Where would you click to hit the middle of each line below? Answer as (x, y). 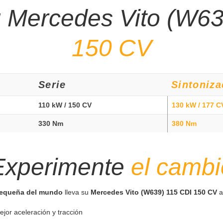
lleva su (77, 192)
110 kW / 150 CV (65, 105)
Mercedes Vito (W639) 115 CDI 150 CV (154, 192)
